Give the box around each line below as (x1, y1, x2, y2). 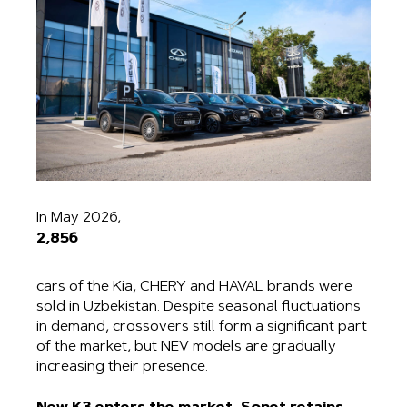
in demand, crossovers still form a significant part (36, 320, 367, 335)
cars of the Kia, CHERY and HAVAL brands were (36, 280, 352, 295)
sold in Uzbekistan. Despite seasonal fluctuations (36, 300, 361, 315)
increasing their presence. (36, 360, 208, 375)
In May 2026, (36, 211, 121, 226)
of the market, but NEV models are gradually (36, 340, 336, 355)
